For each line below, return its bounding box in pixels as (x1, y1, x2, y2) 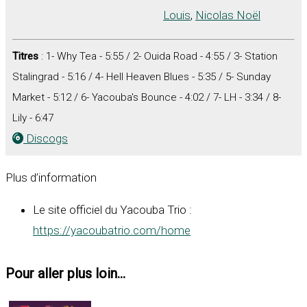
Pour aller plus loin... (5, 265, 125, 282)
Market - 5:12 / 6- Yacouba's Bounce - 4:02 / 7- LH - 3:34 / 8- (12, 90, 281, 103)
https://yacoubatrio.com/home (33, 223, 191, 237)
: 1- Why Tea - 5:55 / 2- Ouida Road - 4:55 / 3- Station (38, 49, 278, 62)
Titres (12, 49, 38, 62)
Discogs (23, 131, 68, 145)
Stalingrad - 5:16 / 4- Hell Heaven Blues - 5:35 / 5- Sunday (12, 70, 271, 83)
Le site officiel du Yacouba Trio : (33, 202, 192, 217)
